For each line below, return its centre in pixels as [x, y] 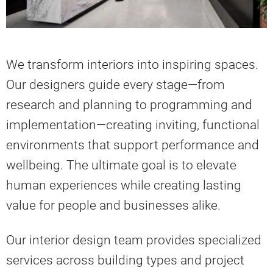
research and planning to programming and [129, 105]
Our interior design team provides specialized [134, 240]
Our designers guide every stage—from [115, 84]
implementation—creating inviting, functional [133, 125]
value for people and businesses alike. [113, 205]
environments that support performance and [133, 145]
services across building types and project [125, 260]
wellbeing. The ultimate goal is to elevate [121, 165]
